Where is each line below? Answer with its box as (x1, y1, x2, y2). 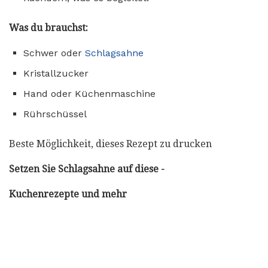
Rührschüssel (23, 108, 87, 120)
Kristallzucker (23, 67, 89, 79)
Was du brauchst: (9, 22, 88, 33)
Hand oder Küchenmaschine (23, 87, 156, 99)
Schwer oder (23, 47, 85, 59)
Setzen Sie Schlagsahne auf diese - (9, 163, 165, 175)
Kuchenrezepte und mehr (9, 188, 127, 200)
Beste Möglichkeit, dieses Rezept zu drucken (9, 138, 212, 150)
